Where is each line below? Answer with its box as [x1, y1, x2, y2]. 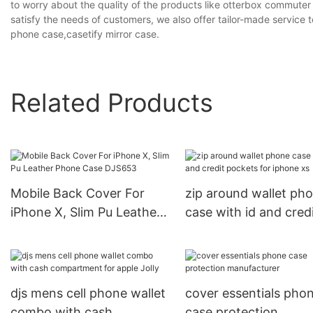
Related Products [10, 87, 213, 118]
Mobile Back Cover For [10, 186, 145, 201]
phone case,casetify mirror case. [10, 28, 159, 41]
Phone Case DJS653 [10, 224, 131, 239]
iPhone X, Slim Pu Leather [10, 205, 161, 220]
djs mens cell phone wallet [10, 286, 166, 301]
